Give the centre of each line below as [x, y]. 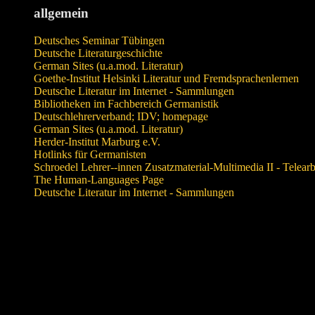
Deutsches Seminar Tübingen [99, 40]
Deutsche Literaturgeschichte [98, 53]
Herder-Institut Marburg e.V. [97, 141]
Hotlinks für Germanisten [90, 154]
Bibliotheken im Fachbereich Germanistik [126, 103]
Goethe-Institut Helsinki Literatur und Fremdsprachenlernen [166, 78]
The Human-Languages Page [99, 179]
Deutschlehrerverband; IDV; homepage [121, 116]
